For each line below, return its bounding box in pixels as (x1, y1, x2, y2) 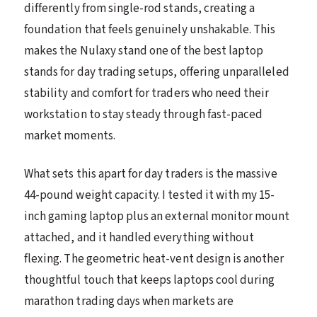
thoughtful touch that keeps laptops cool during (24, 271, 275, 289)
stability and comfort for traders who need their (24, 84, 270, 102)
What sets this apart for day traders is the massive (24, 165, 277, 183)
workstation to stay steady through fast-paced (24, 105, 263, 123)
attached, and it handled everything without (24, 229, 255, 246)
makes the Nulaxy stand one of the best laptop (24, 42, 264, 59)
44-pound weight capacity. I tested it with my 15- (24, 186, 275, 204)
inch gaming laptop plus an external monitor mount (24, 207, 290, 225)
